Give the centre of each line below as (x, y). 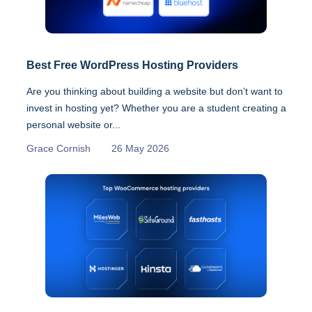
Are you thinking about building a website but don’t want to (155, 91)
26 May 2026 (140, 148)
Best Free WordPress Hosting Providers (132, 65)
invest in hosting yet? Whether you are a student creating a (156, 108)
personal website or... (73, 124)
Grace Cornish (58, 148)
